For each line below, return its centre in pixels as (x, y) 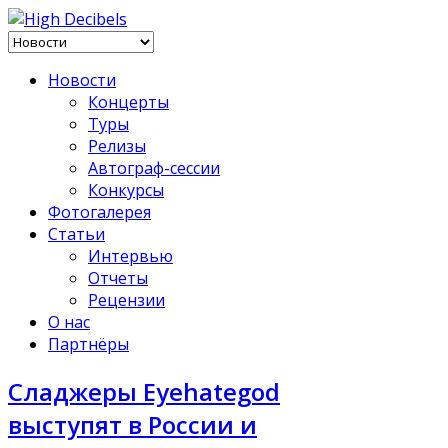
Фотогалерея (99, 212)
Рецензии (126, 300)
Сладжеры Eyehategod (144, 391)
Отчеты (118, 278)
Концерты (128, 102)
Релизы (117, 146)
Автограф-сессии (154, 168)
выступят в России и (132, 424)
